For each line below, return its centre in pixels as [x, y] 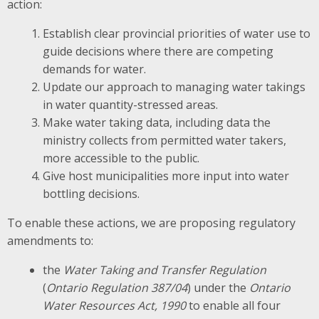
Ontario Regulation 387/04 [116, 287]
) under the [218, 287]
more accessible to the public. [121, 158]
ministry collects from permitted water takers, [164, 140]
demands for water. [94, 69]
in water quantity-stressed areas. [130, 104]
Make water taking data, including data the [156, 122]
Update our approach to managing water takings [174, 87]
